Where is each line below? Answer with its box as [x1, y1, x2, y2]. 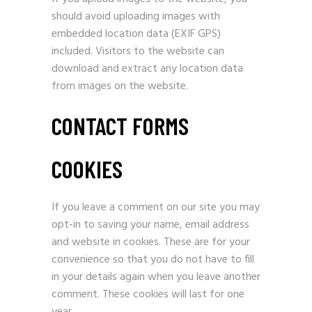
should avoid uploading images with [52, 8, 220, 26]
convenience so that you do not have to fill [52, 251, 254, 269]
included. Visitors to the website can [52, 42, 224, 61]
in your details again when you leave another [52, 268, 260, 286]
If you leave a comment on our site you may [52, 198, 260, 217]
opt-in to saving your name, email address [52, 216, 249, 234]
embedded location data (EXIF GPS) [52, 25, 221, 43]
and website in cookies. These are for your [52, 233, 250, 251]
